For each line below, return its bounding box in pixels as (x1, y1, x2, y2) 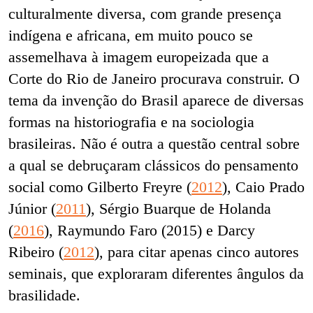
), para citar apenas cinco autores (94, 243, 299, 261)
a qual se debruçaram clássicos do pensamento (8, 156, 298, 175)
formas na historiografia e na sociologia (8, 113, 254, 131)
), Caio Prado (222, 178, 305, 196)
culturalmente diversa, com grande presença (8, 5, 282, 23)
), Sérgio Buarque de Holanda (86, 200, 271, 218)
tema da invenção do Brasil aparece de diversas (8, 92, 304, 110)
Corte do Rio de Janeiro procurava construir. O (8, 70, 300, 88)
